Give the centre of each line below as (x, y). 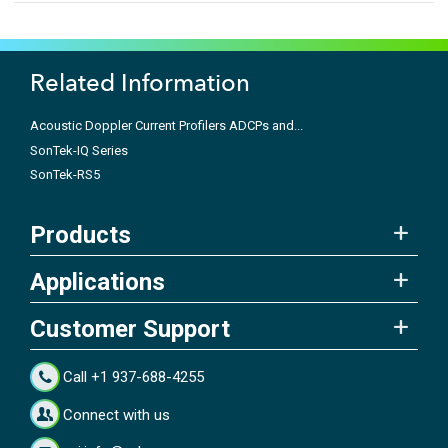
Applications (97, 281)
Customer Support (130, 328)
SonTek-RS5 (65, 175)
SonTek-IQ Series (79, 150)
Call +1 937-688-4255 (134, 377)
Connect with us (117, 414)
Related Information (140, 83)
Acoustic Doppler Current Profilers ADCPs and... (166, 126)
